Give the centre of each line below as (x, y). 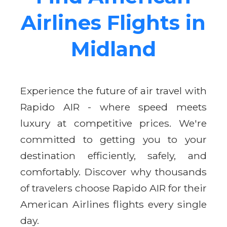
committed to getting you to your (113, 139)
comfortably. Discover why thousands (113, 172)
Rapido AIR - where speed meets (113, 107)
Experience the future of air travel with (113, 90)
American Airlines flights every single (113, 204)
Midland (113, 49)
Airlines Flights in (113, 22)
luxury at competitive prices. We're (113, 123)
